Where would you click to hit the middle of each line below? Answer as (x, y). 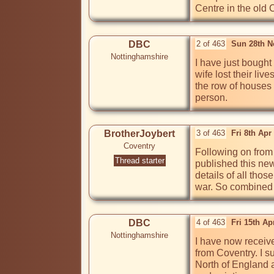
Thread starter (139, 161)
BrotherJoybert (139, 134)
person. (211, 98)
